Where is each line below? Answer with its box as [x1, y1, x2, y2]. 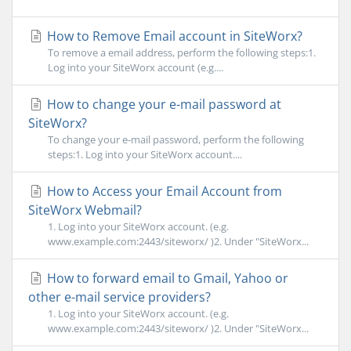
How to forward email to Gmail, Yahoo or [44, 270, 288, 287]
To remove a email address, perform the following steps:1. [48, 45, 316, 60]
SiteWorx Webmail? [28, 201, 142, 219]
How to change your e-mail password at [44, 96, 281, 113]
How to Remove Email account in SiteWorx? [44, 27, 302, 45]
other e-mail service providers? [28, 288, 211, 306]
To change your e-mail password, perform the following [48, 132, 304, 147]
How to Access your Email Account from [44, 183, 282, 200]
